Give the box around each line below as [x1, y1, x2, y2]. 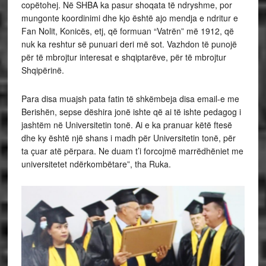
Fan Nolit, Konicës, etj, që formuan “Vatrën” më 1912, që [21, 25, 234, 37]
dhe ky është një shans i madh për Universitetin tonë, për [21, 132, 236, 144]
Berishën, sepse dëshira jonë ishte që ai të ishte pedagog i [21, 106, 241, 118]
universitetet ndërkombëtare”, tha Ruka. [21, 158, 171, 170]
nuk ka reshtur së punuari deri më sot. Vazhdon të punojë [21, 38, 237, 50]
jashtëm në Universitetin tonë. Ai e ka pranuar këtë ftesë [21, 119, 232, 131]
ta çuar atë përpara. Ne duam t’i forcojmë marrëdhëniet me [21, 145, 243, 157]
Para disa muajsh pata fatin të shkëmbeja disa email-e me [21, 93, 239, 105]
